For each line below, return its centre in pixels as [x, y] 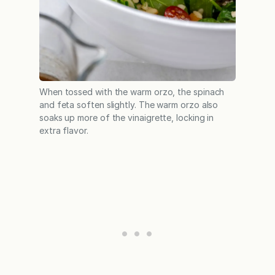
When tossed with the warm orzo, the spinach [132, 92]
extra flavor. [64, 131]
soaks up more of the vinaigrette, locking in [127, 118]
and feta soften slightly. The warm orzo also [129, 105]
